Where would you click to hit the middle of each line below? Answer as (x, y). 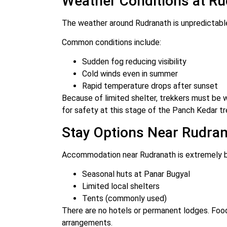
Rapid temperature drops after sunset (150, 86)
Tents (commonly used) (124, 199)
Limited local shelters (121, 186)
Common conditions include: (111, 42)
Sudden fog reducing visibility (134, 62)
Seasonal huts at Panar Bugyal (136, 174)
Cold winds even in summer (130, 74)
